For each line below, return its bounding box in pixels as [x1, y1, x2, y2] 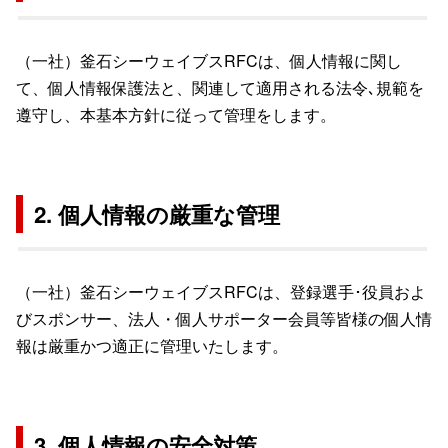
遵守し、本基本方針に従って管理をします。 [16, 102, 336, 126]
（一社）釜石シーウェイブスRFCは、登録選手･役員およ [16, 279, 426, 303]
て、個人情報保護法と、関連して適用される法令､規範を [16, 75, 424, 99]
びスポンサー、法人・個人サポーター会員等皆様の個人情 [16, 306, 432, 330]
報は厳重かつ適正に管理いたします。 [16, 333, 288, 357]
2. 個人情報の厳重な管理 [34, 197, 281, 230]
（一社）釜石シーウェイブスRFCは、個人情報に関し [16, 48, 402, 72]
